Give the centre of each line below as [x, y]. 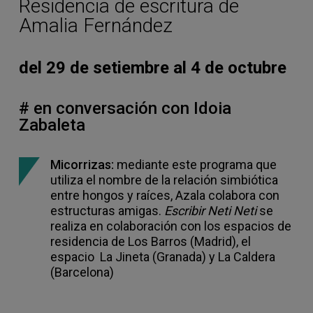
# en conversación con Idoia [125, 109]
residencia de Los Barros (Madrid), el [151, 242]
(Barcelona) [82, 272]
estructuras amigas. [107, 211]
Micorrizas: [82, 165]
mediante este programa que [195, 165]
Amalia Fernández [96, 26]
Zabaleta [52, 125]
